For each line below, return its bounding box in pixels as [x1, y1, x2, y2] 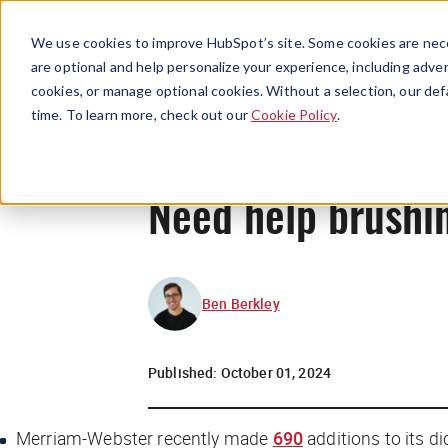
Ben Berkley [202, 293, 280, 313]
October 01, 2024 [220, 362, 332, 382]
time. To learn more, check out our [30, 105, 252, 123]
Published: [148, 362, 221, 382]
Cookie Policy [251, 105, 337, 123]
